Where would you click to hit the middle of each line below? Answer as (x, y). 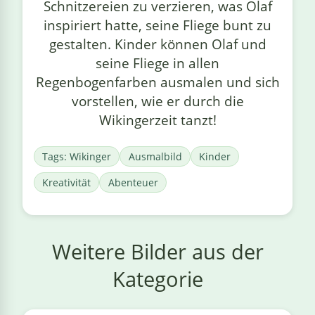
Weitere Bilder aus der (157, 252)
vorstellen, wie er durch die (157, 101)
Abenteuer (133, 183)
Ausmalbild (155, 157)
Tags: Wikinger (77, 157)
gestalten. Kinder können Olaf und (157, 44)
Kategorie (157, 279)
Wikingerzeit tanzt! (157, 120)
